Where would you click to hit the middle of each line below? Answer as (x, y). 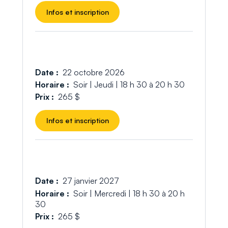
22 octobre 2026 (94, 73)
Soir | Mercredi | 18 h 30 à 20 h (129, 193)
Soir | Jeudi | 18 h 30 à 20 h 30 (129, 85)
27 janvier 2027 (91, 181)
